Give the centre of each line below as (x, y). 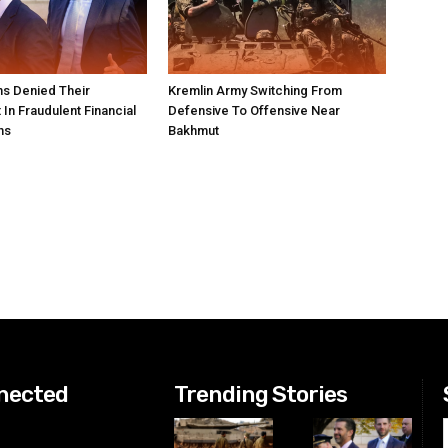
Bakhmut (193, 131)
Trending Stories (261, 394)
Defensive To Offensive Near (254, 111)
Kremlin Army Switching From (255, 91)
